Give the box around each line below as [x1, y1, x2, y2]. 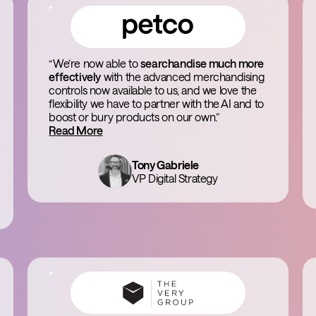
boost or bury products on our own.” [49, 110, 219, 123]
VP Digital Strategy [132, 171, 218, 185]
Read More [49, 123, 103, 137]
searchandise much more [140, 56, 264, 70]
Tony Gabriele [132, 158, 200, 171]
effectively [49, 70, 101, 83]
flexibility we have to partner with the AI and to [49, 97, 264, 110]
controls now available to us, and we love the [49, 83, 257, 97]
